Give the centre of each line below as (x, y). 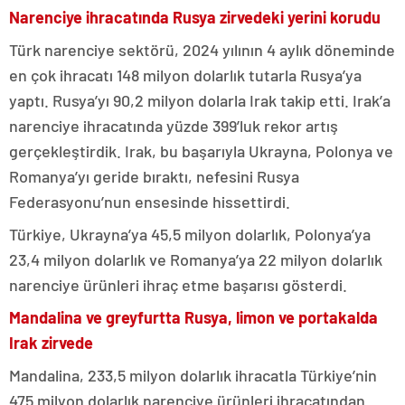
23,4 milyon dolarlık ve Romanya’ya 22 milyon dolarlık (196, 259)
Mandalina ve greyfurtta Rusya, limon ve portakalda (193, 317)
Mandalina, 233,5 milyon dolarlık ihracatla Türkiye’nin (193, 375)
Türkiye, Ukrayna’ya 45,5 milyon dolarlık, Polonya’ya (190, 234)
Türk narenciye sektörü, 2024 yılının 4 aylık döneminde (202, 49)
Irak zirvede (51, 342)
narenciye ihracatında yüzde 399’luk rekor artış (174, 125)
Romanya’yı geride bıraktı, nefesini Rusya (154, 176)
